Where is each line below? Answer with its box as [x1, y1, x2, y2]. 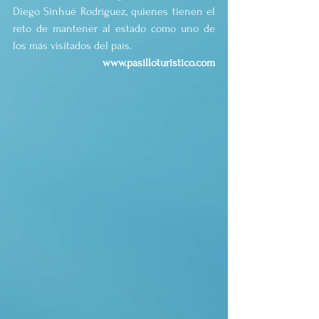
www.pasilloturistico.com [103, 56, 215, 70]
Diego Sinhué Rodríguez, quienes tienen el [13, 5, 215, 19]
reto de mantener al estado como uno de [13, 22, 215, 36]
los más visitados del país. [13, 39, 132, 53]
